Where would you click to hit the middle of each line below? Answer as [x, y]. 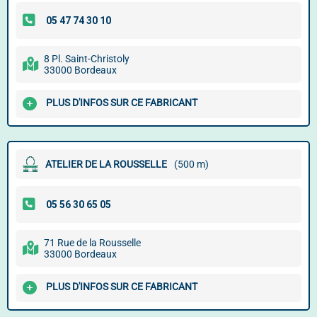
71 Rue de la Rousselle [92, 243]
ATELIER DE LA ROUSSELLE [106, 164]
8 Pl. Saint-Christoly [87, 59]
